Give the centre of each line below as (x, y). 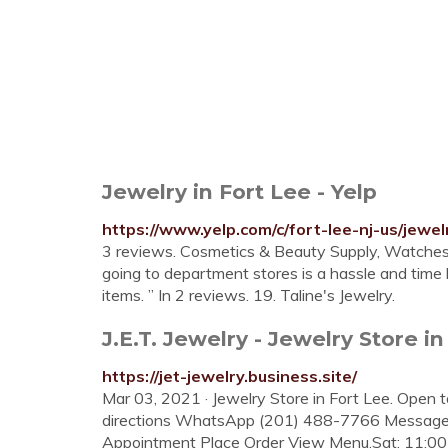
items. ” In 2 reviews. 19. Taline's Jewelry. (248, 295)
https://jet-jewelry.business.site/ (229, 376)
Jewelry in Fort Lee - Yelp (239, 191)
